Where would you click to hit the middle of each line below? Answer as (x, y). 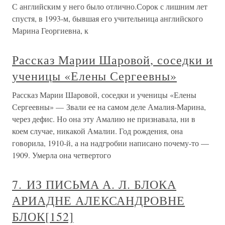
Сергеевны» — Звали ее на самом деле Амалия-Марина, (109, 107)
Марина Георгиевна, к (50, 30)
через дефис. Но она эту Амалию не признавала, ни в (104, 119)
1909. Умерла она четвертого (62, 155)
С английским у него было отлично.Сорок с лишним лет (110, 6)
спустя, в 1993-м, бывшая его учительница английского (107, 18)
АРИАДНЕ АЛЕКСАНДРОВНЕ (99, 200)
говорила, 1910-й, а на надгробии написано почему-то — (110, 143)
